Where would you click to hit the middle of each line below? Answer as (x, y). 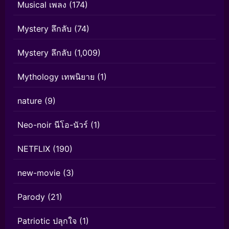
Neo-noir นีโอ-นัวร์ (53, 125)
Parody (31, 197)
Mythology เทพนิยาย (56, 77)
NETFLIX (34, 149)
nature (30, 101)
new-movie (39, 173)
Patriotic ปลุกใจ (47, 221)
